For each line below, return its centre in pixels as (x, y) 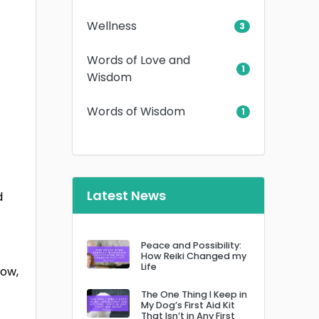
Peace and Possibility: (191, 245)
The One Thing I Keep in (194, 294)
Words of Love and (138, 60)
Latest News (126, 195)
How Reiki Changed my (194, 256)
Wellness (112, 26)
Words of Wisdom (136, 111)
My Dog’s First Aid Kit (188, 305)
